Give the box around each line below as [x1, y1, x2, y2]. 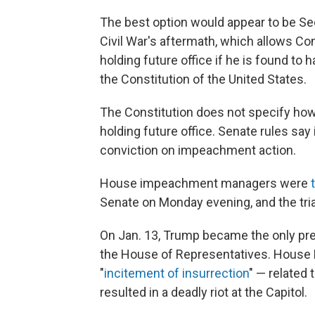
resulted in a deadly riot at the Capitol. [100, 284, 307, 300]
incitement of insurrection [104, 265, 249, 281]
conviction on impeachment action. [100, 142, 296, 157]
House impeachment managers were [100, 175, 311, 191]
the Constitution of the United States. [100, 71, 307, 86]
